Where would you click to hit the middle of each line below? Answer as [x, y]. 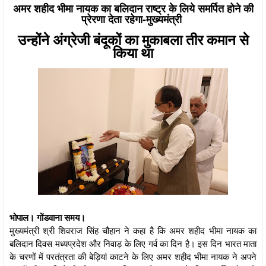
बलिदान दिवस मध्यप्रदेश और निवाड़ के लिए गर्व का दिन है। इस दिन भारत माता [133, 243]
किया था [133, 52]
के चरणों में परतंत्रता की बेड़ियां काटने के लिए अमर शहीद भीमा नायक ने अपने [133, 256]
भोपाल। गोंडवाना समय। [47, 217]
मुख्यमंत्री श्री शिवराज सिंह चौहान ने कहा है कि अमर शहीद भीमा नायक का [133, 230]
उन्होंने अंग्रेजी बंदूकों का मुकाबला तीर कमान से [133, 39]
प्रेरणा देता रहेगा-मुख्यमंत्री [133, 19]
